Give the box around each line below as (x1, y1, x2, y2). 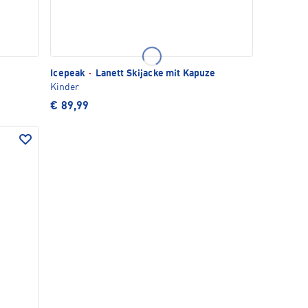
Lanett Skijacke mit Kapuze (93, 69, 216, 79)
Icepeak (50, 69, 88, 79)
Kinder (50, 82, 80, 93)
